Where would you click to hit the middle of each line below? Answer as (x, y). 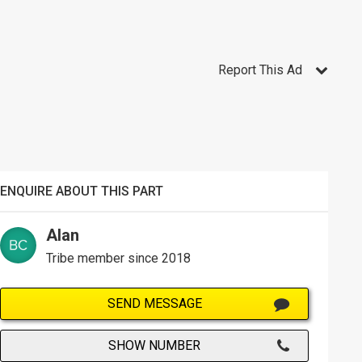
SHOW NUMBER (155, 345)
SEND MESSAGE (154, 303)
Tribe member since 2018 (119, 258)
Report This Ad (260, 70)
